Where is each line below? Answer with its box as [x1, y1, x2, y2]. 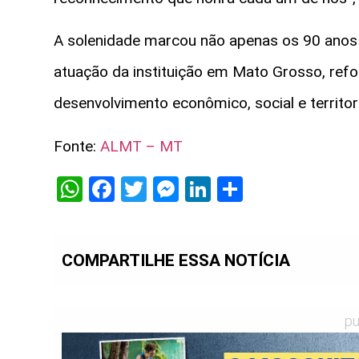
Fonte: [54, 136, 100, 155]
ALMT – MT [100, 136, 183, 155]
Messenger [179, 174, 303, 205]
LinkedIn [211, 174, 305, 205]
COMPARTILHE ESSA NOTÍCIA [62, 250, 290, 270]
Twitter [147, 174, 226, 205]
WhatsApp [83, 174, 198, 205]
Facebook [115, 174, 221, 205]
